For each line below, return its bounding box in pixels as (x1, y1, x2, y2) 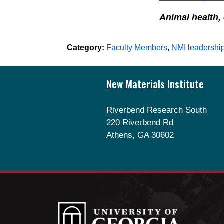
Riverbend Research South (106, 105, 207, 115)
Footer (106, 67, 130, 77)
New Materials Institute (106, 76, 204, 92)
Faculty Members (106, 43, 168, 52)
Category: (67, 43, 105, 52)
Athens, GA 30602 (106, 130, 174, 140)
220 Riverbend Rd (106, 118, 173, 128)
